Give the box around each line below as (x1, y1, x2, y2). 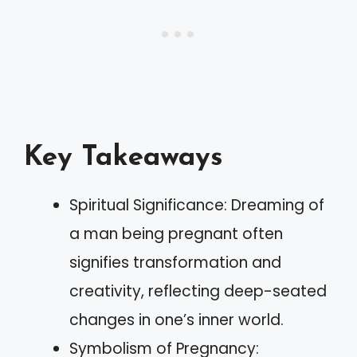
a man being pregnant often (69, 222, 283, 245)
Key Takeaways (24, 143, 223, 172)
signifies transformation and (69, 251, 281, 273)
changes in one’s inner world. (69, 308, 284, 331)
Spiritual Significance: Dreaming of (69, 194, 324, 216)
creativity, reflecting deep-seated (69, 280, 327, 302)
